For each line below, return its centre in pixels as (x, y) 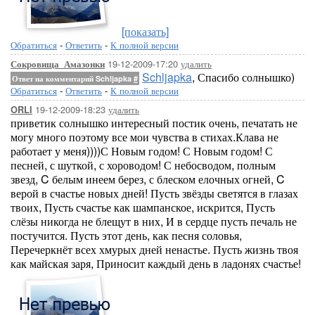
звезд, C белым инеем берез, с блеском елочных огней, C (148, 179)
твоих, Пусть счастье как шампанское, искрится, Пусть (143, 207)
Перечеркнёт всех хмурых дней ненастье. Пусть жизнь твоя (154, 249)
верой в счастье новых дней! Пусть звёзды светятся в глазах (154, 193)
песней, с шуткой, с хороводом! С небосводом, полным (143, 165)
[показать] (145, 31)
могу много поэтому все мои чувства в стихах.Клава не (144, 137)
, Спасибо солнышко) (243, 77)
